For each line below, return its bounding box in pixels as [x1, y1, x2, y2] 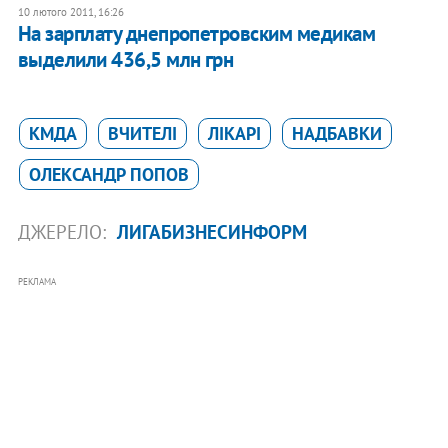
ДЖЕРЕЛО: [17, 219, 111, 244]
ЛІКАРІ [207, 121, 261, 145]
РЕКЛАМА [17, 275, 56, 287]
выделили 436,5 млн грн [17, 45, 234, 73]
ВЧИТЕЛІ [107, 121, 177, 145]
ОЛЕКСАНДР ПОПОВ [28, 162, 189, 186]
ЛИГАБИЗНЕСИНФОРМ [116, 219, 307, 244]
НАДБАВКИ [291, 121, 382, 145]
